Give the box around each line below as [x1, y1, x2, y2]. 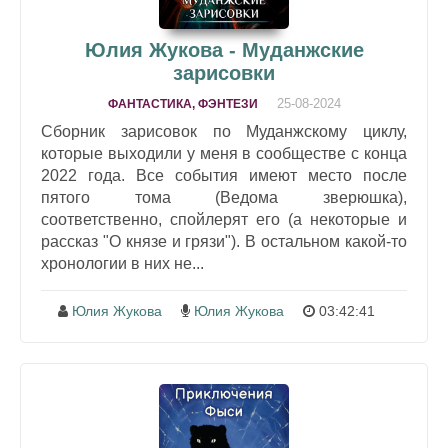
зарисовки [173, 62, 275, 85]
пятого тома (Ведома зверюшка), [41, 189, 407, 207]
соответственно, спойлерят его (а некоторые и [41, 211, 407, 229]
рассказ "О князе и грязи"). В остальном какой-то [41, 233, 407, 251]
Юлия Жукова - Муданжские [84, 39, 364, 62]
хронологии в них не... [41, 255, 204, 273]
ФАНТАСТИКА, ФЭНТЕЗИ [107, 97, 258, 112]
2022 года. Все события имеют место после [41, 167, 407, 185]
